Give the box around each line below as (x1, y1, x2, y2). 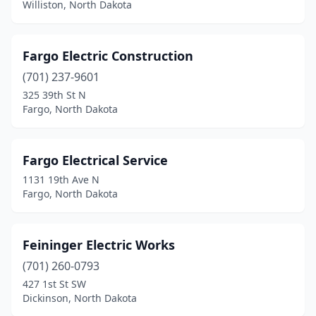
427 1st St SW (23, 277, 86, 291)
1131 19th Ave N (23, 173, 99, 186)
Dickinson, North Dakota (23, 291, 137, 305)
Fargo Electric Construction (23, 47, 193, 64)
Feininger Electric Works (23, 236, 175, 253)
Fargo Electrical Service (23, 152, 168, 169)
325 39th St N (23, 88, 86, 102)
